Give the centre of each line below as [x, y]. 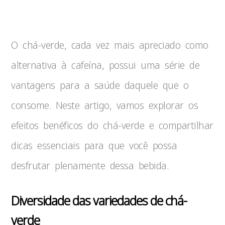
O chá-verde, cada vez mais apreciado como [110, 45]
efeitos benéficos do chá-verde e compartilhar [112, 125]
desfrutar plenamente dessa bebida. [90, 165]
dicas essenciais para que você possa [94, 145]
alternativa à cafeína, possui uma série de [105, 65]
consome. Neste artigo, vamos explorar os [105, 105]
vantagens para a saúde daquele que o [100, 85]
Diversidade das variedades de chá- [99, 200]
